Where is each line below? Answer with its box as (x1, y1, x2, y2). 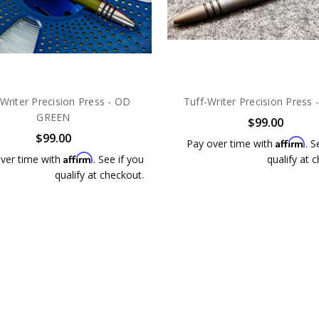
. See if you (93, 152, 144, 167)
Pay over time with (186, 137, 276, 151)
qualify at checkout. (54, 168, 144, 182)
